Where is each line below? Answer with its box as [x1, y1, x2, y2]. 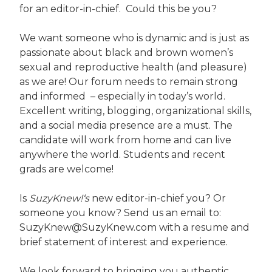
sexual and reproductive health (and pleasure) [19, 61, 248, 73]
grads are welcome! [19, 163, 114, 175]
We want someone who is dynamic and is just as [19, 32, 250, 44]
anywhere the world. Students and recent [19, 148, 226, 160]
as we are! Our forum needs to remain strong [19, 75, 239, 87]
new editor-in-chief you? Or [89, 192, 226, 204]
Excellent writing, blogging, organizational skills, [19, 104, 252, 117]
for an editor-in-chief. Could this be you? [19, 2, 217, 15]
